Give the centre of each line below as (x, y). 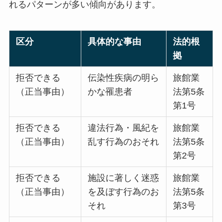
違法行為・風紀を (124, 128)
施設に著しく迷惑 (124, 178)
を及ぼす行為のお (124, 192)
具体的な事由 (115, 41)
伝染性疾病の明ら (124, 78)
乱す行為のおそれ (124, 141)
